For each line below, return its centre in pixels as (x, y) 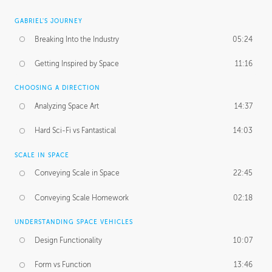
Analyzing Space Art (67, 106)
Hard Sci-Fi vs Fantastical (76, 131)
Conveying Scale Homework (82, 198)
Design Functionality (69, 240)
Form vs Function (63, 265)
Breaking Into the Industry (77, 39)
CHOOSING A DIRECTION (57, 88)
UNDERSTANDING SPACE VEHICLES (74, 222)
